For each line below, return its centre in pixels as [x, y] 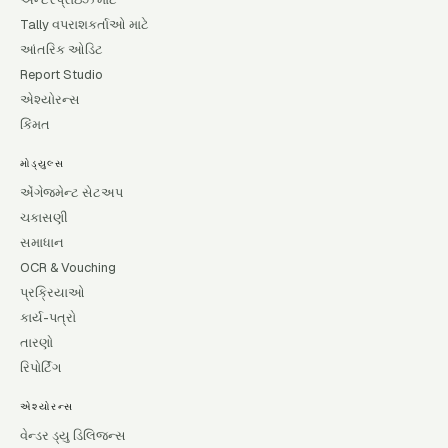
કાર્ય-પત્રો [48, 317]
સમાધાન [42, 242]
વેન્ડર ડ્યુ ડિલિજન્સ [73, 435]
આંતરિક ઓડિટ [61, 49]
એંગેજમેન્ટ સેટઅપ [71, 192]
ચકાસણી [44, 217]
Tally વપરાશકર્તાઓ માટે [84, 24]
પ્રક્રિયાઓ [52, 292]
